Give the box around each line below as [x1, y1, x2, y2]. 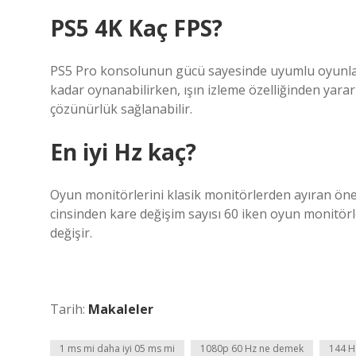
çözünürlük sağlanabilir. [50, 100, 192, 118]
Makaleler [88, 300, 153, 318]
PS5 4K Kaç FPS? [50, 13, 222, 43]
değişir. [50, 224, 92, 242]
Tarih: [50, 300, 88, 318]
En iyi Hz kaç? [50, 137, 196, 167]
